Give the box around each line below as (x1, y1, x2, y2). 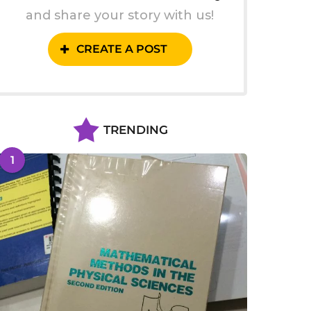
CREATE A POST (76, 42, 167, 56)
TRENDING (103, 123, 168, 137)
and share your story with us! (26, 8, 215, 24)
